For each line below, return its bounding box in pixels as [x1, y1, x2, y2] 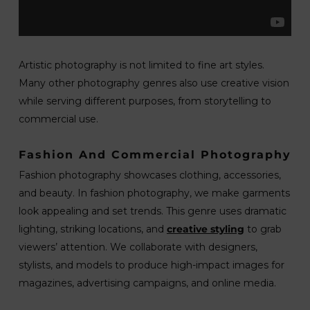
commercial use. [18, 112, 98, 125]
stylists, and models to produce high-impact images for [18, 258, 284, 271]
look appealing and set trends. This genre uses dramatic [18, 204, 286, 217]
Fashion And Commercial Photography [18, 147, 291, 161]
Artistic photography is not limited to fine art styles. [18, 58, 264, 71]
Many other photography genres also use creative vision [18, 76, 289, 89]
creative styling [166, 222, 244, 235]
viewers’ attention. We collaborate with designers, [18, 240, 257, 253]
